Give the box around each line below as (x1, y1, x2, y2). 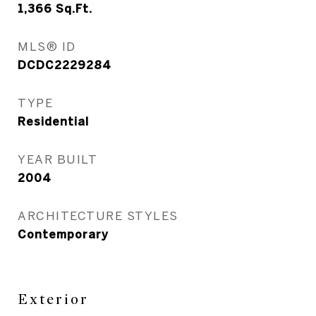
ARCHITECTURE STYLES (18, 209, 178, 222)
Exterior (18, 291, 89, 308)
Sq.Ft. (56, 2, 92, 15)
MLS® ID (18, 39, 76, 53)
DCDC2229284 (18, 59, 111, 71)
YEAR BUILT (18, 152, 97, 166)
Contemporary (18, 228, 109, 241)
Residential (18, 115, 89, 128)
